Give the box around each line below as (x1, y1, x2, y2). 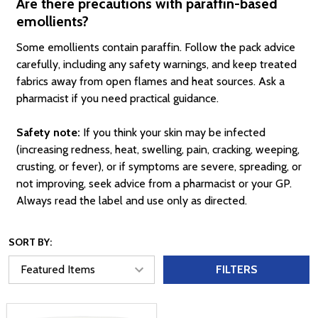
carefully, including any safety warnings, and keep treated (16, 57, 297, 71)
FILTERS (215, 262, 258, 276)
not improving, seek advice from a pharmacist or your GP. (16, 176, 292, 190)
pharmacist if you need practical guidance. (16, 91, 219, 105)
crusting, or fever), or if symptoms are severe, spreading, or (16, 159, 302, 173)
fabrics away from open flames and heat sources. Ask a (16, 74, 285, 88)
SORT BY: (9, 235, 52, 248)
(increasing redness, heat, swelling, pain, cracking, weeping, (16, 142, 300, 156)
